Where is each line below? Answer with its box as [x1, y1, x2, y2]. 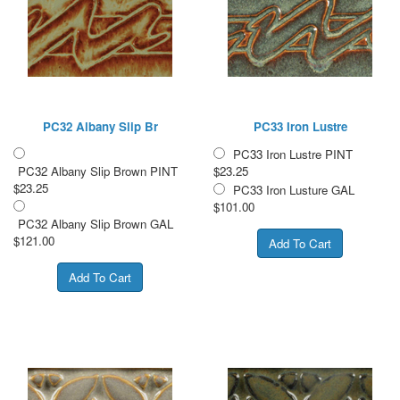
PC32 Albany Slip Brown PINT [18, 162, 178, 179]
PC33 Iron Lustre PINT [233, 145, 353, 162]
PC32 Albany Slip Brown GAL [18, 214, 173, 232]
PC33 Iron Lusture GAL [233, 180, 354, 198]
